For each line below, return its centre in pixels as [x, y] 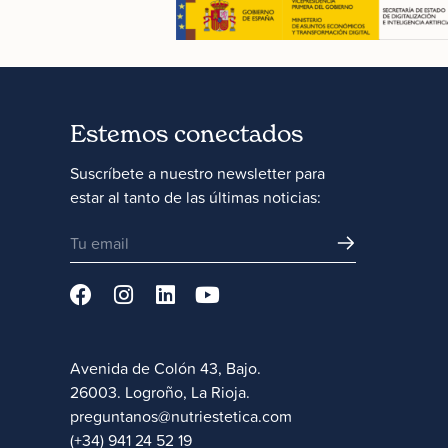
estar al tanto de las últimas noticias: [195, 196]
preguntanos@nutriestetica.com [181, 416]
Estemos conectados [186, 133]
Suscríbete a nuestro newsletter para [197, 172]
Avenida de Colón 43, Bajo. [165, 368]
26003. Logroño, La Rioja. [160, 392]
